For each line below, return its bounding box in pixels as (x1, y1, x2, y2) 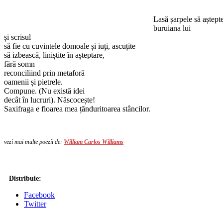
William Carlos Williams (64, 138, 123, 145)
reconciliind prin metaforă (4, 68, 85, 77)
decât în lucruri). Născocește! (4, 95, 95, 104)
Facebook (24, 190, 55, 199)
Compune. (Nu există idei (4, 86, 85, 95)
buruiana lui (153, 23, 191, 32)
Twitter (24, 199, 46, 208)
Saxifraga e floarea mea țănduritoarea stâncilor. (4, 104, 150, 113)
